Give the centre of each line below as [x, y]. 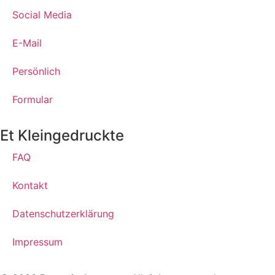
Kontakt [30, 186]
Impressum [37, 242]
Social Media [42, 15]
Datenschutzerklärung [63, 214]
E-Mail [27, 43]
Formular [33, 100]
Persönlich [36, 72]
